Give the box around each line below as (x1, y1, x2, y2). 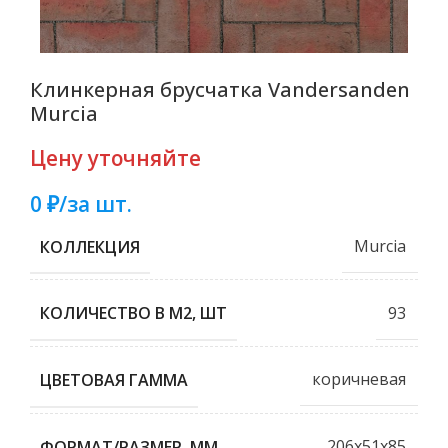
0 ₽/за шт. (30, 189, 132, 218)
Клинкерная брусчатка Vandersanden (30, 75, 410, 103)
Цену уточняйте (30, 143, 201, 172)
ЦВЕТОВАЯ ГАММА (40, 368, 188, 391)
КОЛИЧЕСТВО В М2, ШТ (40, 302, 227, 324)
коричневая (312, 368, 406, 391)
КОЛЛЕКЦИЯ (40, 235, 140, 258)
